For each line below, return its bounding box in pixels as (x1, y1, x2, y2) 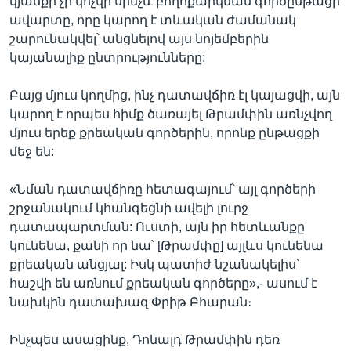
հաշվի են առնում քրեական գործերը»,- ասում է (9, 276, 317, 290)
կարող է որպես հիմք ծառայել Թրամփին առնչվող (9, 107, 332, 121)
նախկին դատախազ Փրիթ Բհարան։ (9, 295, 251, 309)
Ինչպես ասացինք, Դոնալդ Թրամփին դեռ (9, 332, 280, 346)
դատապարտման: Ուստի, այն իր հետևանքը (9, 219, 305, 233)
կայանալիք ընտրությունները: (9, 50, 205, 64)
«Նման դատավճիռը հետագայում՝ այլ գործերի (9, 182, 316, 196)
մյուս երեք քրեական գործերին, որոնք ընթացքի (9, 125, 320, 139)
